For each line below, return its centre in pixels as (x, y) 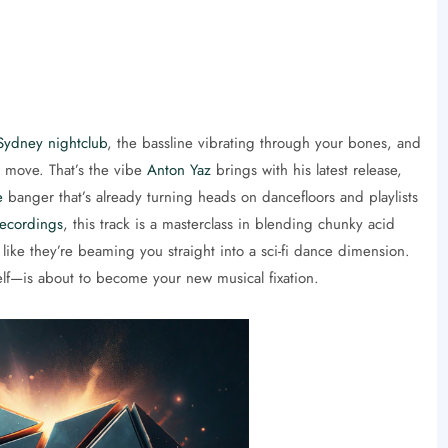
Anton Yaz (178, 169)
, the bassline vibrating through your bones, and (263, 142)
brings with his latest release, (306, 169)
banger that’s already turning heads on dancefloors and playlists (210, 196)
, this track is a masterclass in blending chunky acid (228, 223)
